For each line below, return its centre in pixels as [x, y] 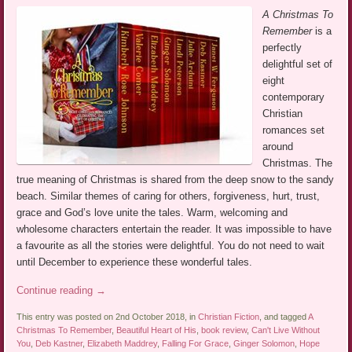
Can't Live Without [286, 330]
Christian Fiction [229, 317]
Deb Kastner [59, 344]
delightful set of [298, 64]
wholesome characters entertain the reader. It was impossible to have [174, 229]
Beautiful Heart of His [157, 330]
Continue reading [57, 291]
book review [224, 330]
